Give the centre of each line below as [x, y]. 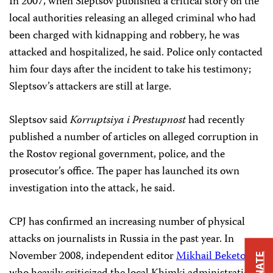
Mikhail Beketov [213, 257]
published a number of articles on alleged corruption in [134, 138]
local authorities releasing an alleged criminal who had [133, 19]
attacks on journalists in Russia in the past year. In [122, 239]
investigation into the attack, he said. [92, 189]
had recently [215, 121]
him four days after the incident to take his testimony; [130, 70]
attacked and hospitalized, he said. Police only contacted [136, 53]
